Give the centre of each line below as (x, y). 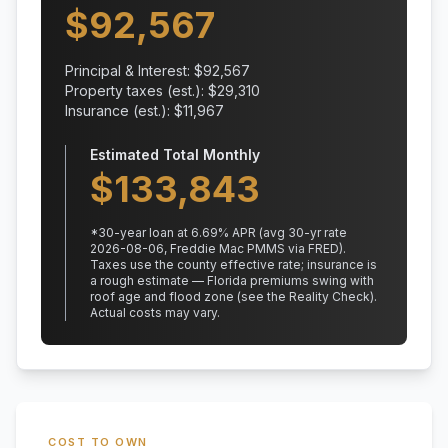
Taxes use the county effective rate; (197, 264)
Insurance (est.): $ (124, 110)
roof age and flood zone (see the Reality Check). (233, 296)
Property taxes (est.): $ (141, 90)
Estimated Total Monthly (175, 154)
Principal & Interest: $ (134, 70)
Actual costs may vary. (155, 312)
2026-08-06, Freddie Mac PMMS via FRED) (216, 248)
